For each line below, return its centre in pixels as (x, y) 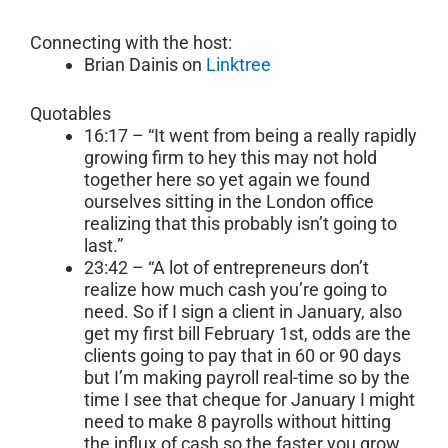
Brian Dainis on (145, 65)
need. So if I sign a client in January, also (243, 312)
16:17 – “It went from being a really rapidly (250, 136)
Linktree (238, 65)
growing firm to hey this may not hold (230, 158)
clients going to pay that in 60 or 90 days (242, 356)
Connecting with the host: (131, 43)
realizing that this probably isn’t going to (240, 224)
